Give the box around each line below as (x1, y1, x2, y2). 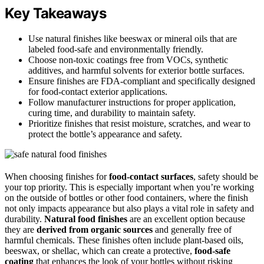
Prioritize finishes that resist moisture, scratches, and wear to (28, 118, 250, 128)
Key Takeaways (5, 5, 107, 22)
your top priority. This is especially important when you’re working (5, 181, 254, 192)
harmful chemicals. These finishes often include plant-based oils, (5, 235, 243, 245)
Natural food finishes (44, 213, 127, 224)
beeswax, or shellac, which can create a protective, (5, 245, 194, 256)
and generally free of (153, 224, 232, 235)
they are (5, 224, 37, 235)
